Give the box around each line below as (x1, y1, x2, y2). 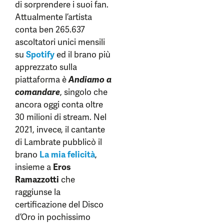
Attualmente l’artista (15, 11, 92, 22)
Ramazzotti (15, 173, 59, 185)
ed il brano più (54, 48, 110, 60)
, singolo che (60, 86, 107, 97)
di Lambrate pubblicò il (15, 136, 102, 147)
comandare (15, 86, 60, 97)
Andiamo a (68, 73, 111, 85)
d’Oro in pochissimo (15, 211, 90, 222)
